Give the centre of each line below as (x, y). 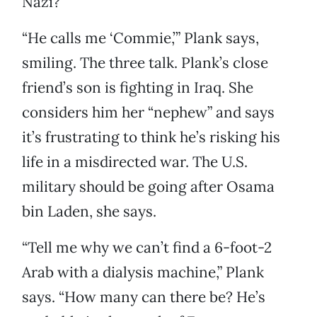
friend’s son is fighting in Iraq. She (138, 88)
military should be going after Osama (148, 187)
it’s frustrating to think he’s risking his (151, 137)
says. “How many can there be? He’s (144, 297)
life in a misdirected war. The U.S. (135, 162)
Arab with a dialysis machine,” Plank (143, 272)
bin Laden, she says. (89, 212)
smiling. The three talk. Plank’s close (145, 63)
